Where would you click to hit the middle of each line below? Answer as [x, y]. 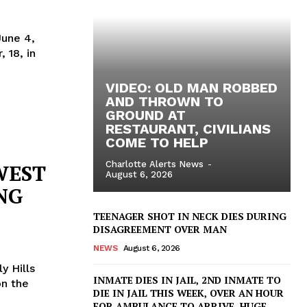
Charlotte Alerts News [155, 164]
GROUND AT [146, 115]
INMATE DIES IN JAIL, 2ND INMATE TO [187, 280]
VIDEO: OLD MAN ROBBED [192, 87]
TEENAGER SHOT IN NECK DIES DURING [190, 216]
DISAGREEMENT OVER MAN [160, 229]
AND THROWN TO [164, 101]
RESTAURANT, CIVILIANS [188, 128]
